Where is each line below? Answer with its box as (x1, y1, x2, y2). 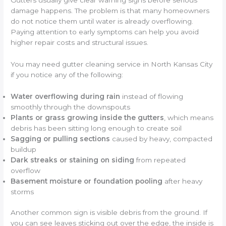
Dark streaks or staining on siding (11, 155, 135, 164)
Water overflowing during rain (11, 92, 121, 100)
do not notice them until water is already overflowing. (11, 17, 194, 26)
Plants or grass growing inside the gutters (11, 113, 164, 122)
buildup (11, 145, 37, 153)
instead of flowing (120, 92, 184, 100)
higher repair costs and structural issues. (11, 38, 149, 47)
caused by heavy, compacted (110, 134, 213, 143)
